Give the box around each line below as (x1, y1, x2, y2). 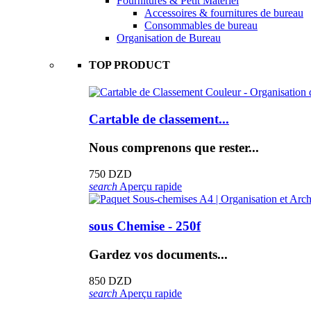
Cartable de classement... (89, 111, 229, 126)
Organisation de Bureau (117, 31, 221, 44)
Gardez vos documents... (89, 246, 228, 262)
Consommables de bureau (144, 19, 258, 31)
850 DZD (89, 275, 132, 287)
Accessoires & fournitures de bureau (144, 6, 303, 19)
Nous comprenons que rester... (89, 140, 259, 155)
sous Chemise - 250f (89, 218, 201, 233)
